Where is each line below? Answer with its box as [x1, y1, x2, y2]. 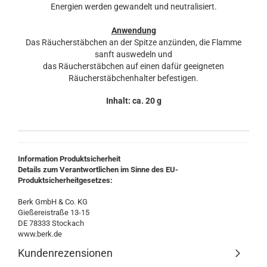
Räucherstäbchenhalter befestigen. [69, 73, 198, 83]
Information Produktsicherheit [18, 154, 120, 163]
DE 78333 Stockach [18, 219, 84, 228]
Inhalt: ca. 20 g [105, 96, 162, 105]
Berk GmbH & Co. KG [18, 197, 88, 206]
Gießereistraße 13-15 [18, 208, 89, 217]
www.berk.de [18, 229, 62, 238]
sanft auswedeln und [95, 49, 172, 59]
